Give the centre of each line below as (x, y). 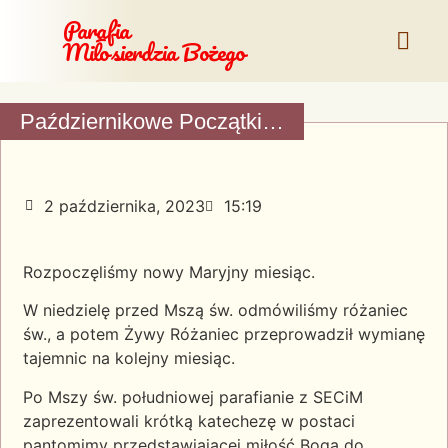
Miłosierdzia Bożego (153, 51)
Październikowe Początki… (152, 121)
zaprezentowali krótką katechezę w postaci (189, 420)
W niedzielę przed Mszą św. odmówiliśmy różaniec (215, 310)
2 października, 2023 (124, 206)
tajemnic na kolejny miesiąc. (129, 358)
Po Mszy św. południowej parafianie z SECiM (193, 396)
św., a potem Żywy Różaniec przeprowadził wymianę (224, 334)
